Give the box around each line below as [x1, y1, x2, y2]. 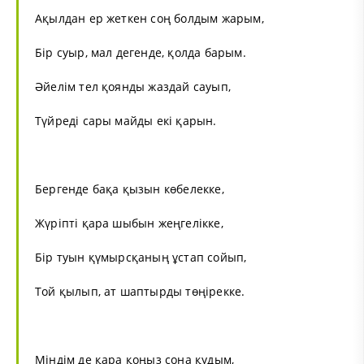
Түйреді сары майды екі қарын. [35, 112, 217, 128]
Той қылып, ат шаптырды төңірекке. [35, 283, 245, 299]
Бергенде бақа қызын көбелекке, [35, 180, 224, 197]
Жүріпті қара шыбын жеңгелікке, [35, 214, 223, 231]
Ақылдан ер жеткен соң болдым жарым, [35, 10, 264, 26]
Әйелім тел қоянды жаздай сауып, [35, 78, 231, 94]
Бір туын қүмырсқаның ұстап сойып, [35, 249, 247, 265]
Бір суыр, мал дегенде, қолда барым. [35, 44, 246, 60]
